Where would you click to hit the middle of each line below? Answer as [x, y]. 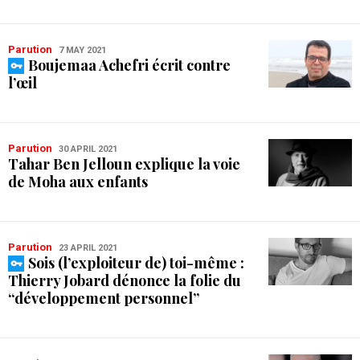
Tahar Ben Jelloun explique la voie [124, 164]
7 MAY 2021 [82, 50]
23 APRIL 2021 [88, 248]
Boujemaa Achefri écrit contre [129, 65]
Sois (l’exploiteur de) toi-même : [136, 263]
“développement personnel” [104, 298]
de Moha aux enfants [78, 182]
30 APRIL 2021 [88, 149]
